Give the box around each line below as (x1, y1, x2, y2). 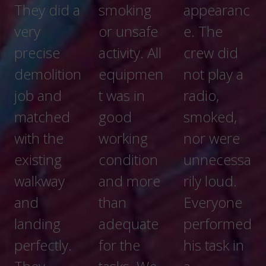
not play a (99, 64, 159, 84)
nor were (99, 128, 156, 148)
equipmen (14, 64, 80, 84)
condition (14, 150, 74, 169)
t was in (14, 85, 61, 105)
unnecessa (99, 150, 167, 169)
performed (99, 214, 167, 233)
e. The (99, 21, 138, 41)
